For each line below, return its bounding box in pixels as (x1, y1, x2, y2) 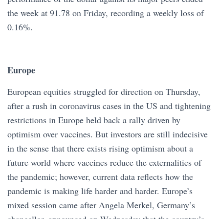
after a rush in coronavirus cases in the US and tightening (7, 100, 211, 111)
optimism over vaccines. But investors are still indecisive (7, 128, 208, 140)
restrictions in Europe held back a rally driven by (7, 114, 180, 126)
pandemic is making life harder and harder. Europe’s (7, 185, 193, 197)
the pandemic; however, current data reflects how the (7, 171, 193, 182)
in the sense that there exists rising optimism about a (7, 142, 193, 154)
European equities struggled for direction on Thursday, (7, 86, 200, 97)
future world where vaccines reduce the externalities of (7, 156, 201, 168)
